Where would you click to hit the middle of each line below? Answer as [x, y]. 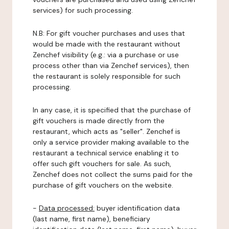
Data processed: [67, 208]
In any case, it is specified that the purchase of [112, 110]
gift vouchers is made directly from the [99, 121]
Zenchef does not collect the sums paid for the [113, 174]
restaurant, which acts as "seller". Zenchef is [107, 131]
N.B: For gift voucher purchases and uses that [109, 33]
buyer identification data [137, 208]
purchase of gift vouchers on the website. [103, 185]
